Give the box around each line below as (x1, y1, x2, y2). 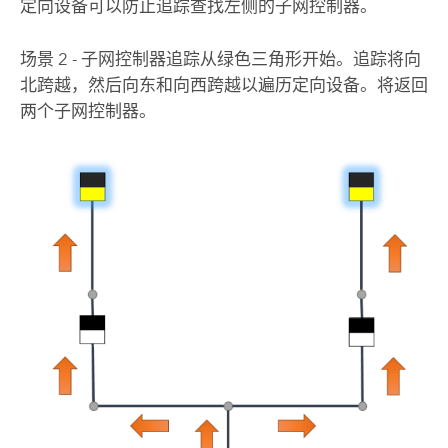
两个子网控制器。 (19, 100, 156, 121)
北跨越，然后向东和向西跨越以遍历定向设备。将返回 (19, 74, 428, 95)
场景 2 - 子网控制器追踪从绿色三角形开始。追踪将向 (19, 48, 421, 69)
